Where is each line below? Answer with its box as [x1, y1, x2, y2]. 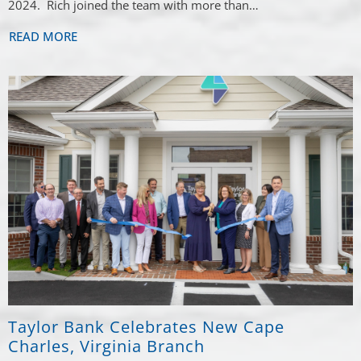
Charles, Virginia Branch [8, 335, 205, 358]
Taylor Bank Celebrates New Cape [8, 316, 285, 338]
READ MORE [9, 27, 78, 44]
